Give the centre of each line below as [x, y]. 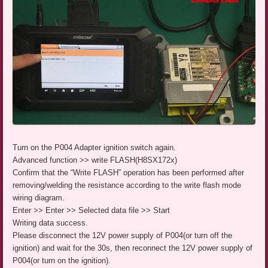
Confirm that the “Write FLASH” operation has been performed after [129, 172]
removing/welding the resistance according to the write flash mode [127, 185]
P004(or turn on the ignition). [62, 260]
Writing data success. [51, 223]
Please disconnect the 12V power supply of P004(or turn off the [123, 235]
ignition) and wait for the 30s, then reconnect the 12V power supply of [133, 248]
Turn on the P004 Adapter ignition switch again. [95, 147]
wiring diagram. [39, 197]
